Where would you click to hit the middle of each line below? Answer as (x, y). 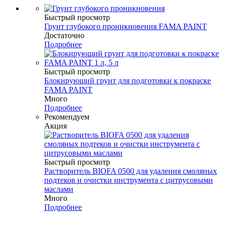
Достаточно (64, 35)
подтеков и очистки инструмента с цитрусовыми (129, 180)
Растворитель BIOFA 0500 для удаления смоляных (131, 171)
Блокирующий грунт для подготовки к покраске (128, 80)
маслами (59, 189)
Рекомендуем (67, 117)
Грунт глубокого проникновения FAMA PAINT (126, 26)
